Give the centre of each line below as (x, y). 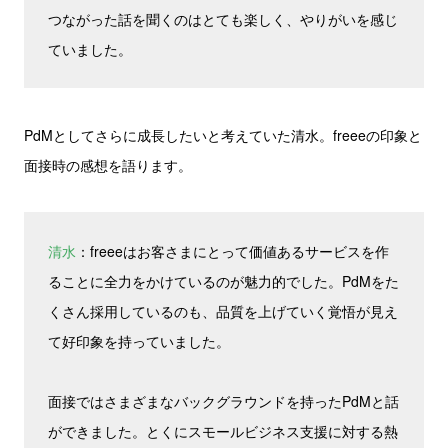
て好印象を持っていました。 (139, 341)
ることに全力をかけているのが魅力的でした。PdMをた (223, 281)
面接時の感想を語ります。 (108, 165)
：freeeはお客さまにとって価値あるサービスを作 (232, 251)
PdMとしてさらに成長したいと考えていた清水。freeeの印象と (223, 135)
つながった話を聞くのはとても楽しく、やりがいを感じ (223, 19)
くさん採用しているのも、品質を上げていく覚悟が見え (223, 311)
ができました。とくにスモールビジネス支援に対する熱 (223, 431)
